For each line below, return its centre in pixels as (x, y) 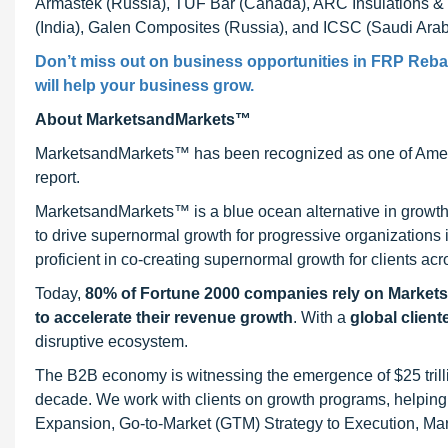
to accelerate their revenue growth (164, 317)
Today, (60, 293)
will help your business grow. (144, 85)
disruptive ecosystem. (111, 341)
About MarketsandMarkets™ (143, 119)
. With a (321, 317)
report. (57, 177)
